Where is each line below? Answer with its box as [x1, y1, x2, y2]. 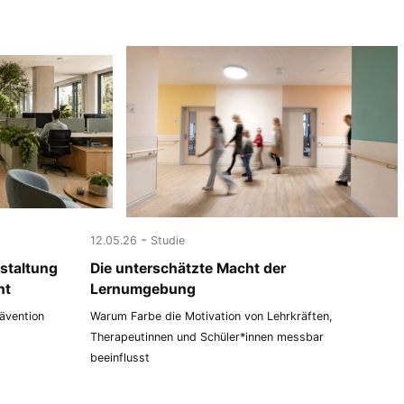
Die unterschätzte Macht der [90, 259, 287, 277]
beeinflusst [90, 351, 151, 365]
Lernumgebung [90, 280, 197, 298]
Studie [151, 233, 186, 247]
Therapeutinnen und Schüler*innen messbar [90, 330, 325, 344]
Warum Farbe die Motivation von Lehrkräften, [90, 309, 334, 324]
